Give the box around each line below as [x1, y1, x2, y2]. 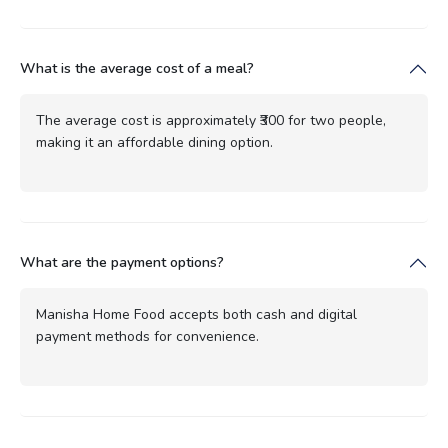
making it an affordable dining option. [36, 132, 273, 152]
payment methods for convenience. [36, 326, 259, 346]
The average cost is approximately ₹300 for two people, [36, 110, 386, 130]
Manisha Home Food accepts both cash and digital [36, 304, 357, 324]
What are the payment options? [20, 252, 224, 272]
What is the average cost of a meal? [20, 58, 254, 78]
